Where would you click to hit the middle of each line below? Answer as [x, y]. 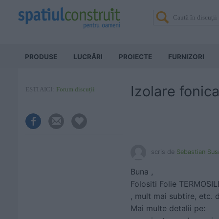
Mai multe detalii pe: [168, 208]
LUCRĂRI [88, 57]
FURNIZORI [186, 57]
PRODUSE [41, 57]
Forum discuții [76, 89]
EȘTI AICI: [40, 89]
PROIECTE [135, 57]
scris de [164, 152]
